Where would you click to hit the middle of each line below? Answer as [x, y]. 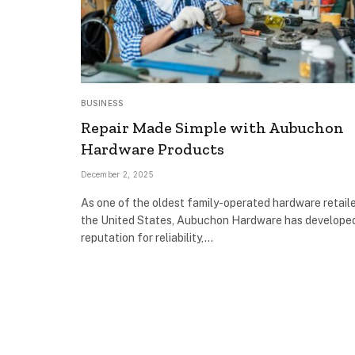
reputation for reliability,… [147, 237]
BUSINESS [102, 103]
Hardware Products [153, 149]
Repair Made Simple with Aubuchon [212, 127]
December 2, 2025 [117, 174]
